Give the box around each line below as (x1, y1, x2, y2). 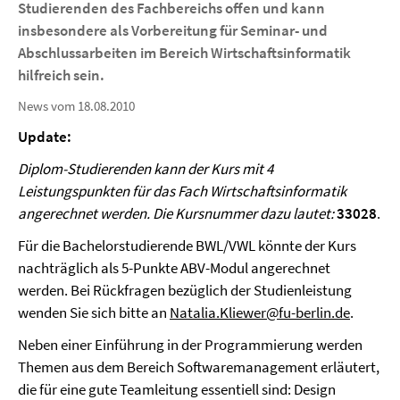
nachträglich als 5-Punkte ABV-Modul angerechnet (18, 258, 330, 278)
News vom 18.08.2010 (18, 97, 135, 114)
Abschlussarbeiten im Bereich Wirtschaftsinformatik (18, 43, 351, 62)
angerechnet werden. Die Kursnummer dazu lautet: (18, 204, 337, 223)
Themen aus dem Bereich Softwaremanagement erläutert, (18, 357, 379, 377)
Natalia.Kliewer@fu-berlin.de (170, 303, 350, 322)
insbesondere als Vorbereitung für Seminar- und (18, 21, 328, 40)
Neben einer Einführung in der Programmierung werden (18, 335, 362, 354)
